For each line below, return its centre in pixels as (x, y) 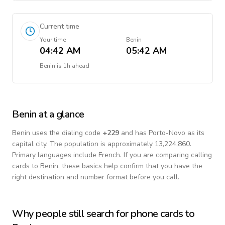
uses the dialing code (66, 133)
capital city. (30, 144)
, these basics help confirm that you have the (130, 166)
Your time (53, 40)
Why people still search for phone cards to (103, 214)
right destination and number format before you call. (96, 177)
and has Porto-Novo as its (162, 133)
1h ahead (76, 66)
